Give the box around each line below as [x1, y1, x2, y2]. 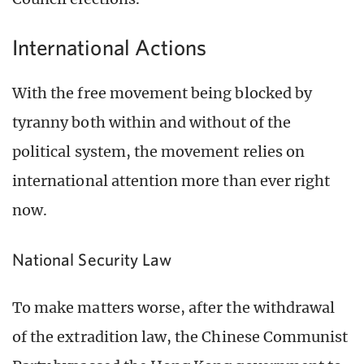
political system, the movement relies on [12, 141, 305, 161]
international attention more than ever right [12, 171, 331, 190]
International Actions [12, 33, 207, 59]
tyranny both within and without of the [12, 112, 291, 132]
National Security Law [12, 249, 172, 269]
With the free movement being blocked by [12, 83, 312, 102]
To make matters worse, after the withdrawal [12, 298, 336, 317]
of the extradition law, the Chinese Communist [12, 327, 349, 346]
